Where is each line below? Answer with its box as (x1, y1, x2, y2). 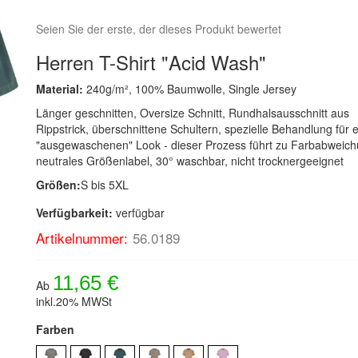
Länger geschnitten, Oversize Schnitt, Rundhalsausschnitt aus (36, 105, 350, 121)
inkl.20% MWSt (36, 293, 113, 309)
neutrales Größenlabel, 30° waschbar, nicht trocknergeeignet (36, 153, 344, 169)
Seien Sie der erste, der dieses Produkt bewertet (36, 21, 282, 37)
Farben (36, 321, 75, 337)
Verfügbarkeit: (36, 205, 113, 221)
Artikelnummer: (36, 228, 129, 248)
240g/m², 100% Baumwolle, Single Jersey (86, 81, 297, 97)
